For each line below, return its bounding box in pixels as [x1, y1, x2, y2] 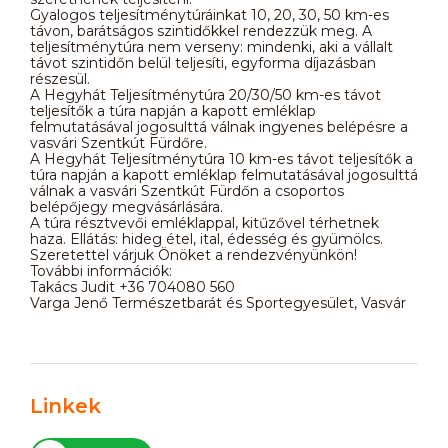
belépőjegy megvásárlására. [30, 197, 223, 216]
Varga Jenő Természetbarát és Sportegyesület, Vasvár [30, 293, 406, 312]
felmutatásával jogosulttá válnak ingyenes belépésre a [30, 117, 408, 136]
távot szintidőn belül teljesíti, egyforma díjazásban [30, 53, 376, 72]
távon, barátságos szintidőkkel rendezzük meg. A [30, 21, 372, 40]
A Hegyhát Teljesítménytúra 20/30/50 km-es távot [30, 85, 381, 104]
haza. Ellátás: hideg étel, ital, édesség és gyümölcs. [30, 229, 383, 248]
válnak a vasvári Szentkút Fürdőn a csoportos [30, 181, 344, 200]
